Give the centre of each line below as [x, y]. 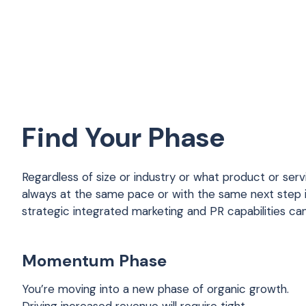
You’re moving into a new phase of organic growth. [155, 289]
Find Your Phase [124, 138]
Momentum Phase [94, 261]
